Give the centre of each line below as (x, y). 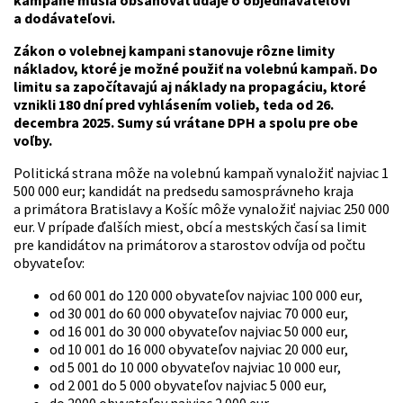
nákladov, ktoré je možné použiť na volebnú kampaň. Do (196, 69)
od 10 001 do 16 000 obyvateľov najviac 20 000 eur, (199, 349)
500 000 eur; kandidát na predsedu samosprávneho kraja (184, 191)
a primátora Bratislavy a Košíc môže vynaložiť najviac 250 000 (201, 209)
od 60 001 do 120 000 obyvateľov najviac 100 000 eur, (206, 296)
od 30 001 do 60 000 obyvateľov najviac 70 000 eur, (199, 313)
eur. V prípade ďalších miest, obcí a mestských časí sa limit (190, 227)
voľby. (33, 141)
